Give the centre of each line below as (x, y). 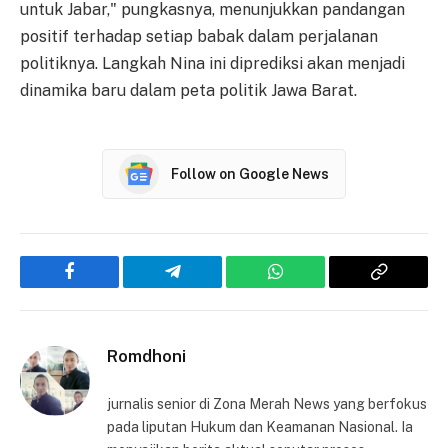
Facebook (103, 286)
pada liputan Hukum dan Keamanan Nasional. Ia (260, 427)
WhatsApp (312, 286)
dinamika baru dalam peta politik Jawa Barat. (188, 91)
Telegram (205, 286)
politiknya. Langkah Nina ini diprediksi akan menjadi (212, 64)
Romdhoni (146, 356)
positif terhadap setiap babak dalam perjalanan (199, 37)
